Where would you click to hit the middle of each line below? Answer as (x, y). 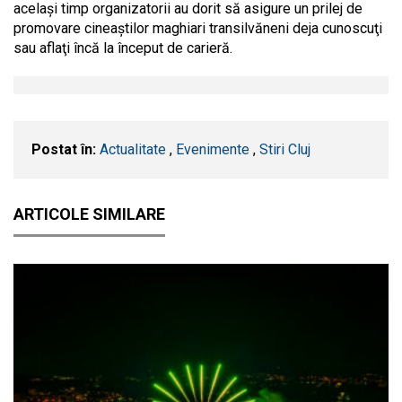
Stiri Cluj (285, 149)
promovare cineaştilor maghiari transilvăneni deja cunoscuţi (198, 28)
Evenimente (213, 149)
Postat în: (64, 149)
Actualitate (133, 149)
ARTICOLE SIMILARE (89, 214)
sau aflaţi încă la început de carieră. (123, 48)
